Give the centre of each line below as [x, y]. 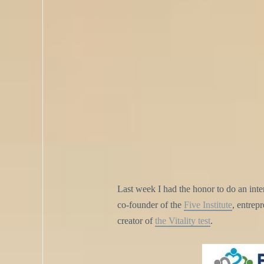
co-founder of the [150, 205]
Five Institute [208, 205]
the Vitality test [182, 221]
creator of [136, 221]
